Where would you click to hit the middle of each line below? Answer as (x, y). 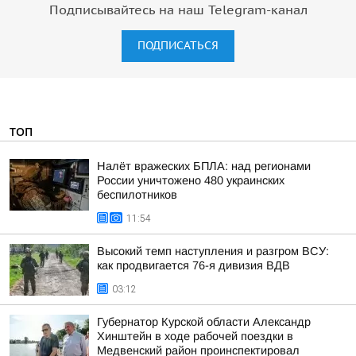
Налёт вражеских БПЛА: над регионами (204, 166)
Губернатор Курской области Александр (204, 322)
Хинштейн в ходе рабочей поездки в (195, 336)
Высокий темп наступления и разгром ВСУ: (213, 251)
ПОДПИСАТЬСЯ (178, 46)
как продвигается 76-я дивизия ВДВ (193, 265)
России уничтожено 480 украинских (191, 180)
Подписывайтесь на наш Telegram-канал (178, 10)
